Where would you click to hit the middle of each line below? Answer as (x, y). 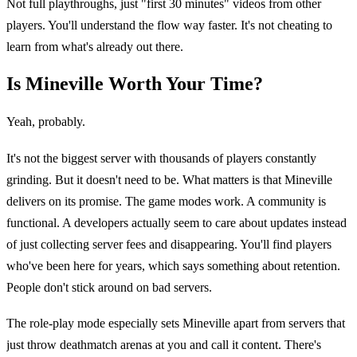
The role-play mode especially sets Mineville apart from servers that (176, 323)
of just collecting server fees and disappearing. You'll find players (169, 244)
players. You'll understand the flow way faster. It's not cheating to (169, 25)
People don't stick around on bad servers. (109, 287)
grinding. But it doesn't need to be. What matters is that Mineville (169, 179)
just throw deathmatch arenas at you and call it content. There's (164, 344)
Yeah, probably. (46, 122)
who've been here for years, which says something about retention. (173, 265)
